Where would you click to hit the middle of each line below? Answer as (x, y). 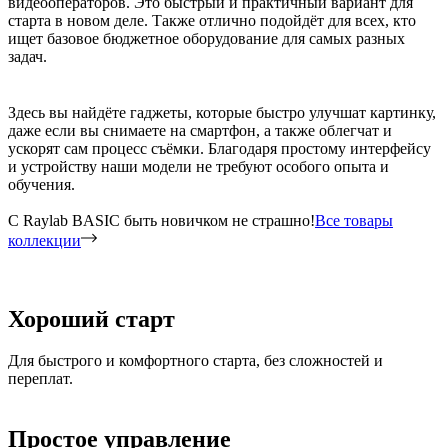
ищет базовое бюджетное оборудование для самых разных (206, 38)
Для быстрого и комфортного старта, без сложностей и (195, 361)
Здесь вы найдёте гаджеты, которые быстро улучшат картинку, (222, 112)
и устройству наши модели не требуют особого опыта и (198, 166)
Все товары (354, 220)
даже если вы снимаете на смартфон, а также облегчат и (200, 130)
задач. (27, 56)
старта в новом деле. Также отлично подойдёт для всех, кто (212, 20)
